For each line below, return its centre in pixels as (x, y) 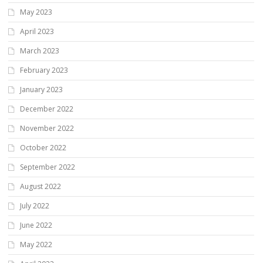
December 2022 (47, 109)
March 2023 (40, 50)
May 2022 (36, 244)
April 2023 (37, 31)
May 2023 (36, 12)
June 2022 (36, 225)
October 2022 (43, 147)
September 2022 (48, 167)
